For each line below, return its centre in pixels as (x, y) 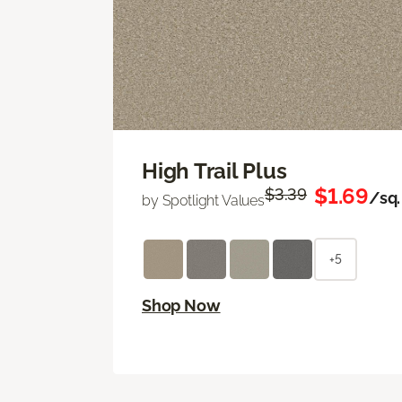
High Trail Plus (214, 171)
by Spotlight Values (203, 201)
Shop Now (181, 306)
